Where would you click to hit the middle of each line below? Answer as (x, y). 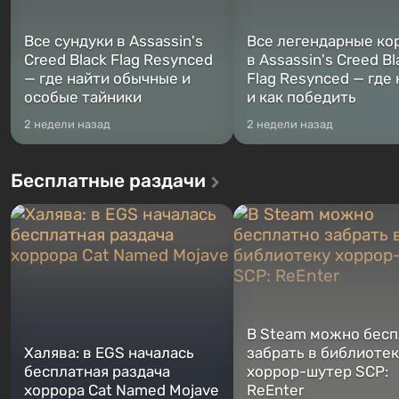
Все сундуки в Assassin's (114, 41)
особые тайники (83, 97)
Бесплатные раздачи (108, 180)
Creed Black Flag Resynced (118, 60)
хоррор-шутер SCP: (318, 371)
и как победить (301, 97)
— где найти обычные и (107, 78)
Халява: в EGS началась (109, 353)
